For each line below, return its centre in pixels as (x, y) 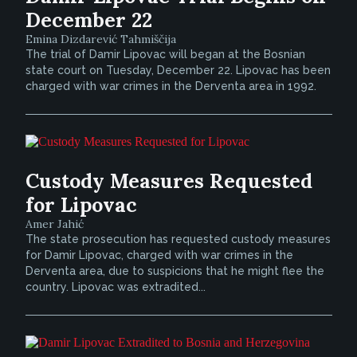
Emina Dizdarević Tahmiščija (100, 39)
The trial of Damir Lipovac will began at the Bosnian (165, 54)
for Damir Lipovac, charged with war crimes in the (159, 255)
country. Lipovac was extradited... (115, 287)
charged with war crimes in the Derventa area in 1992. (171, 86)
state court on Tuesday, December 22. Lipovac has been (178, 70)
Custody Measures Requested (169, 181)
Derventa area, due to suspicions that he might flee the (175, 271)
